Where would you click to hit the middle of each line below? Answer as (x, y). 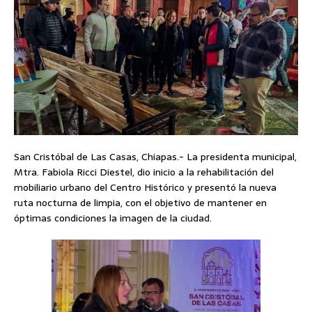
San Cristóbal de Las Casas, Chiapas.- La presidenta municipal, (155, 157)
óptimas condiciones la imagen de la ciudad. (113, 218)
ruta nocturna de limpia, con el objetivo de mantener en (140, 203)
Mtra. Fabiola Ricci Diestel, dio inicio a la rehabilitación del (144, 172)
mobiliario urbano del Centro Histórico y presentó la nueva (145, 188)
